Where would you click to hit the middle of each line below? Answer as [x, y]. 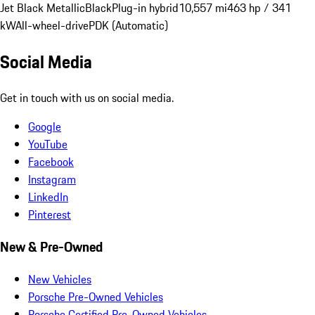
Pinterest [50, 215]
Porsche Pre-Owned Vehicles [96, 296]
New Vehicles [60, 279]
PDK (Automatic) [128, 26]
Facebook [51, 162]
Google [45, 127]
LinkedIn [48, 197]
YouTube [48, 144]
